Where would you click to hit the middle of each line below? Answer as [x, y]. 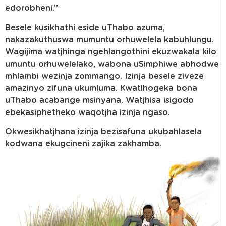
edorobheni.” [32, 8]
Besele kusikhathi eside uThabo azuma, [85, 27]
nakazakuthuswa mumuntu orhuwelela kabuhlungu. [109, 40]
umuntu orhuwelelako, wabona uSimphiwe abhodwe [112, 64]
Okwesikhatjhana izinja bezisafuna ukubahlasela [103, 131]
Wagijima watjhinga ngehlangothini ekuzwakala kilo [111, 52]
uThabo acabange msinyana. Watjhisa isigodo [99, 100]
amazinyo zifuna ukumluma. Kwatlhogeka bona [101, 88]
